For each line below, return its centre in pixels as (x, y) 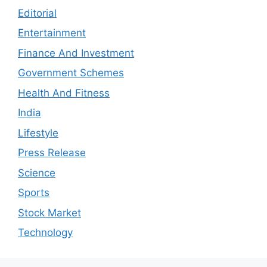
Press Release (52, 153)
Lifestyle (38, 133)
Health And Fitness (64, 93)
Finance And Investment (76, 53)
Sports (34, 193)
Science (37, 173)
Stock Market (49, 212)
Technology (45, 233)
